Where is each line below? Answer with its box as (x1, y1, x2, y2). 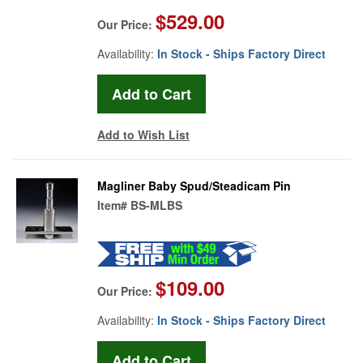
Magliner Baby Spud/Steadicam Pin (97, 177, 291, 194)
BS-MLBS (130, 196, 182, 213)
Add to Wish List (97, 126, 190, 143)
